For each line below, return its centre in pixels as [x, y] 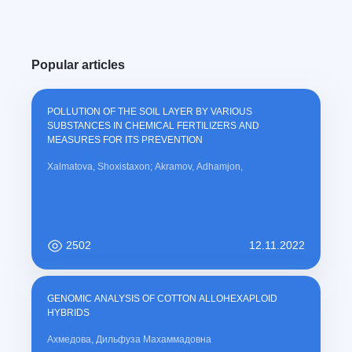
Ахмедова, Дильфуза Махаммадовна [129, 340]
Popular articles [78, 65]
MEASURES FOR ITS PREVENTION [125, 140]
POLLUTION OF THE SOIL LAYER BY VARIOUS [150, 112]
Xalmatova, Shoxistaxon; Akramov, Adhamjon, [145, 167]
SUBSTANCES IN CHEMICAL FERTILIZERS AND [153, 126]
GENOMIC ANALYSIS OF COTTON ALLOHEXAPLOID [162, 299]
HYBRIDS [68, 313]
